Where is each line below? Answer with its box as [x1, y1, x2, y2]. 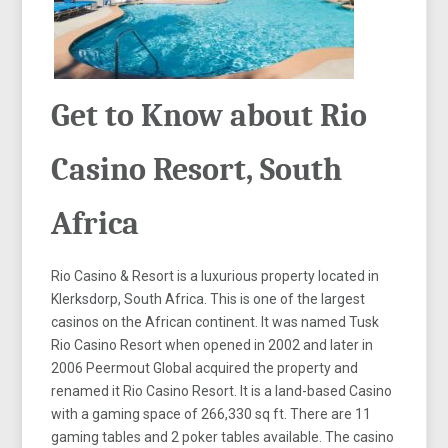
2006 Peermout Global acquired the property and [51, 359, 359, 376]
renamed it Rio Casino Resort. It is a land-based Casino [51, 382, 393, 399]
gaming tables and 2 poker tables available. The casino [51, 428, 395, 445]
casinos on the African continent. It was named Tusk [51, 313, 380, 330]
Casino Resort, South [51, 150, 343, 188]
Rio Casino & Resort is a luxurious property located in [51, 267, 380, 284]
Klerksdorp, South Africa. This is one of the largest [51, 290, 366, 307]
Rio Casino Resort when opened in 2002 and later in [51, 336, 374, 353]
